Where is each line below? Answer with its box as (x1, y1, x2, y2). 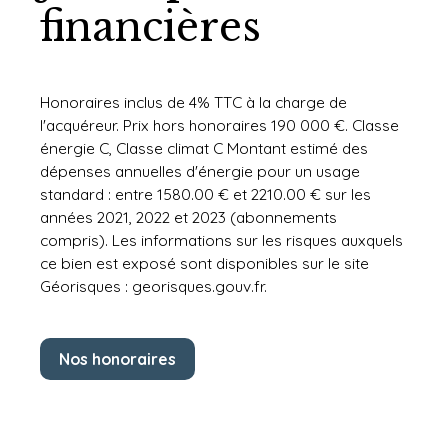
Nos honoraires (59, 348, 176, 369)
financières (40, 2, 261, 53)
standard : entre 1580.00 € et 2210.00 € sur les (40, 184, 371, 205)
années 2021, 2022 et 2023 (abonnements (40, 207, 337, 228)
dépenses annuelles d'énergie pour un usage (40, 161, 360, 182)
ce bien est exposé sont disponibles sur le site (40, 253, 369, 274)
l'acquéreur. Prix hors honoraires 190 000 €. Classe (40, 115, 399, 136)
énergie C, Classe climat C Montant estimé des (40, 138, 368, 159)
